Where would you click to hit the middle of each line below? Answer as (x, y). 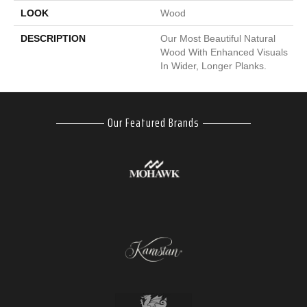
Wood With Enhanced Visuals (224, 52)
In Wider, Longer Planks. (213, 66)
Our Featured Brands (153, 123)
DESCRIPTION (53, 38)
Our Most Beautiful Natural (218, 38)
